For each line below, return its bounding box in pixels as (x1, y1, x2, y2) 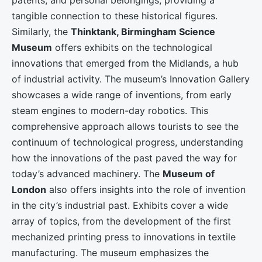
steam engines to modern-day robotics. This (12, 105, 208, 117)
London (12, 184, 46, 196)
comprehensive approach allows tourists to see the (12, 120, 239, 133)
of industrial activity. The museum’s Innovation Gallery (12, 73, 250, 85)
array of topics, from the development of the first (12, 215, 231, 227)
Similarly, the (12, 26, 71, 38)
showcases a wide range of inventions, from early (12, 89, 232, 101)
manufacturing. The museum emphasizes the (12, 247, 209, 259)
